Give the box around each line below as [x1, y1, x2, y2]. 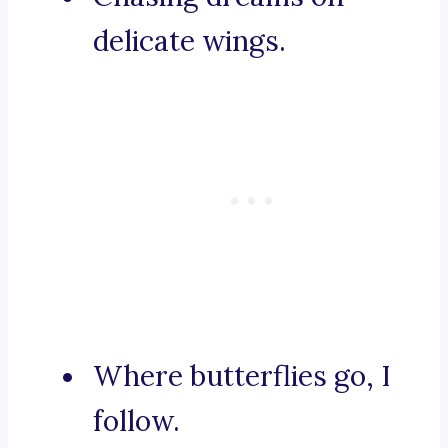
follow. [93, 403, 180, 440]
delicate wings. [93, 23, 286, 60]
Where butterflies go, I [93, 358, 391, 395]
